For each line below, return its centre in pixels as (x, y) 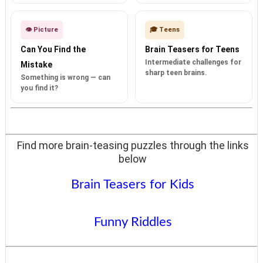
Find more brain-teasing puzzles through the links (133, 146)
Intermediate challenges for (193, 63)
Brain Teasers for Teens (192, 50)
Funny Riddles (133, 222)
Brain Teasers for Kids (133, 185)
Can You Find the (53, 50)
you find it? (39, 88)
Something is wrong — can (65, 78)
